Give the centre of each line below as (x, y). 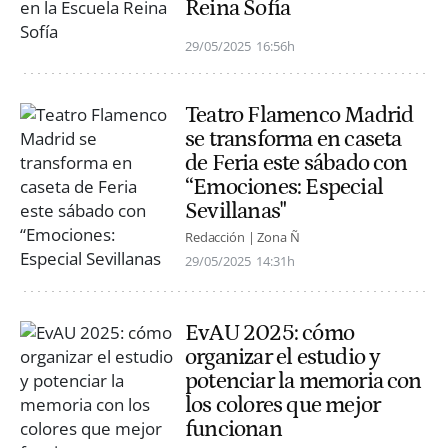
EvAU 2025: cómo (269, 332)
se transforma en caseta (293, 138)
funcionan (233, 428)
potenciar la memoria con (303, 380)
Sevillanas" (235, 210)
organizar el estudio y (283, 356)
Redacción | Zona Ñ (242, 236)
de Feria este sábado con (296, 162)
